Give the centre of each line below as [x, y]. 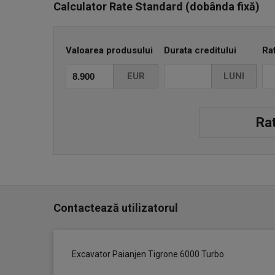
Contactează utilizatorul [116, 208]
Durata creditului [200, 50]
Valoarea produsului [109, 50]
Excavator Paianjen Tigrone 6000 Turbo [148, 254]
